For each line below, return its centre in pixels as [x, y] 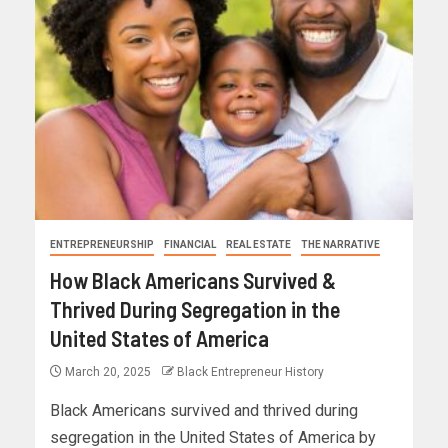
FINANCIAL [190, 245]
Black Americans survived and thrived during [204, 411]
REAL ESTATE [258, 245]
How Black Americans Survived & [193, 280]
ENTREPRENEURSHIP [102, 245]
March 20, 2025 [108, 372]
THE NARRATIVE [340, 245]
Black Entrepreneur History [250, 372]
